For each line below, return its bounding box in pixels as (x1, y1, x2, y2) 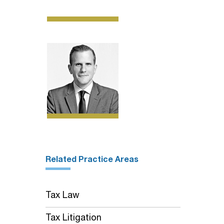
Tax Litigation (45, 214, 101, 223)
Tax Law (45, 191, 79, 200)
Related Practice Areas (45, 156, 138, 164)
